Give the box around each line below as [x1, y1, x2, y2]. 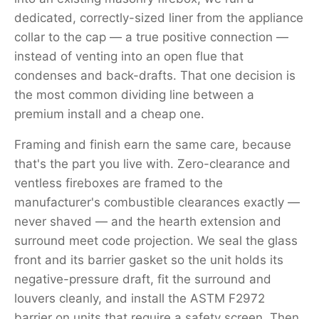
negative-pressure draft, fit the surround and [14, 272, 271, 286]
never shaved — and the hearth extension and [14, 214, 281, 229]
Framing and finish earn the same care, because [14, 137, 291, 152]
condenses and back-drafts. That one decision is [14, 68, 296, 83]
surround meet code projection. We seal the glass [14, 234, 298, 248]
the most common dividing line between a [14, 88, 254, 102]
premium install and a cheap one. [14, 107, 204, 121]
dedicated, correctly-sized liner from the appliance [14, 11, 303, 25]
